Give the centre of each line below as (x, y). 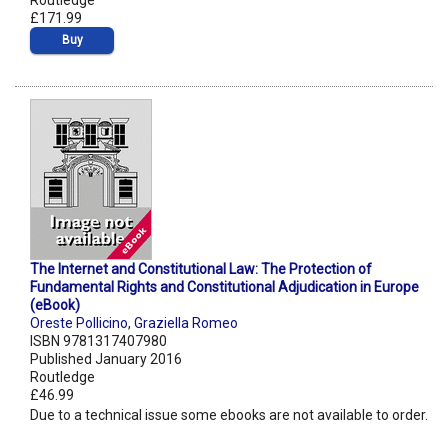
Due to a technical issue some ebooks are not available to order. (229, 415)
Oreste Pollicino (79, 323)
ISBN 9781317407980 (98, 341)
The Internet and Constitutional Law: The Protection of (201, 269)
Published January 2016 (106, 359)
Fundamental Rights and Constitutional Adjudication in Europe (224, 287)
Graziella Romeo (186, 323)
